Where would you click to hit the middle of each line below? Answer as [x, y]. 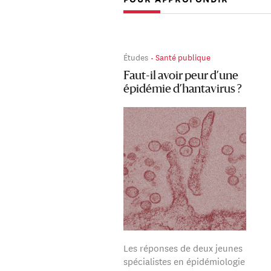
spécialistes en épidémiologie [184, 261]
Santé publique [183, 57]
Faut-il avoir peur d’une [181, 76]
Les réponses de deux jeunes [183, 247]
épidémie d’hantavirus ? [182, 89]
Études [135, 57]
